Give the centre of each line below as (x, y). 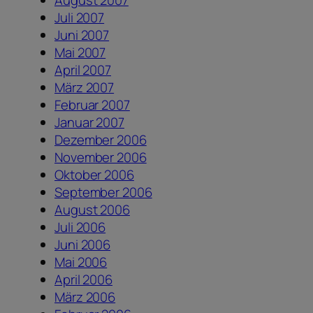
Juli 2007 (80, 17)
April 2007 (83, 70)
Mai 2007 (80, 52)
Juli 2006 (80, 227)
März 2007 (85, 87)
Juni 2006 (83, 244)
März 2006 (85, 297)
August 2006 (92, 209)
